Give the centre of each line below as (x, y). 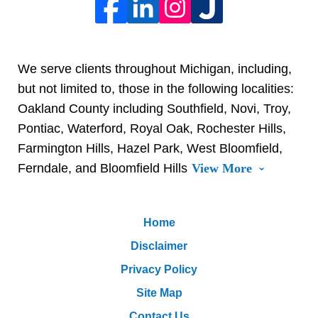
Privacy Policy (159, 269)
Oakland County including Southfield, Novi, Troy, (154, 108)
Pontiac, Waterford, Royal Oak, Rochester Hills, (152, 128)
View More (222, 168)
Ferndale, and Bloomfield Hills (103, 168)
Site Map (159, 292)
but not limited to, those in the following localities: (156, 88)
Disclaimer (159, 246)
